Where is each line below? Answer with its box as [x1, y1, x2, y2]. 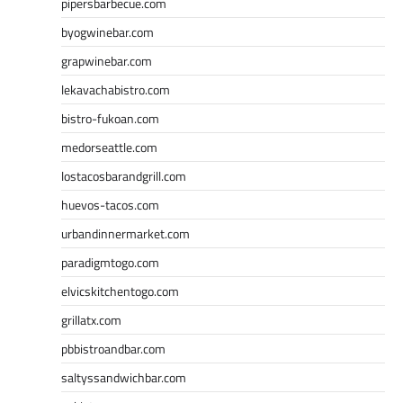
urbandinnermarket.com [61, 223, 190, 243]
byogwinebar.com [61, 22, 154, 41]
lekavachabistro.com [61, 79, 170, 99]
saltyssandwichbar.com [61, 367, 186, 387]
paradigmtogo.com [61, 252, 159, 272]
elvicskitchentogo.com [61, 281, 179, 300]
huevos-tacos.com [61, 194, 159, 214]
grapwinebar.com [61, 50, 152, 70]
